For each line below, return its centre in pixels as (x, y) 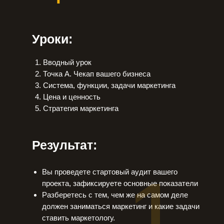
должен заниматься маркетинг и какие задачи (121, 206)
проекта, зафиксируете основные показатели (120, 183)
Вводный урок (67, 62)
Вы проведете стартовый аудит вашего (110, 172)
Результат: (64, 145)
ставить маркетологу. (78, 218)
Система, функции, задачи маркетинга (109, 85)
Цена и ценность (72, 97)
